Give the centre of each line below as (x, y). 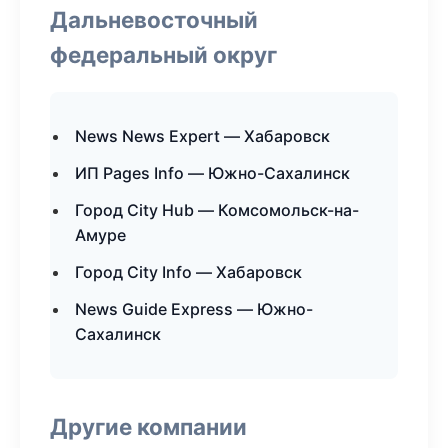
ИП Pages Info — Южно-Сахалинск (212, 173)
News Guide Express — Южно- (194, 309)
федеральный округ (163, 54)
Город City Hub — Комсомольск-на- (217, 210)
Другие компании (148, 426)
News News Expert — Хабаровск (202, 136)
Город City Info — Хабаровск (188, 272)
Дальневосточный (154, 19)
